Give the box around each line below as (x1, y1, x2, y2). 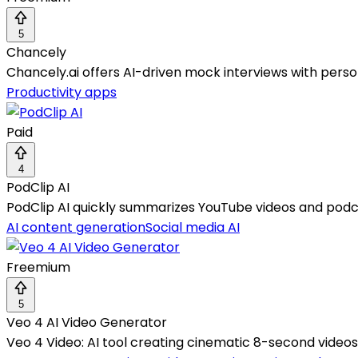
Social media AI (145, 218, 240, 237)
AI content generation (6, 218, 145, 237)
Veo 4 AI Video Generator (6, 313, 167, 332)
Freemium (6, 258, 70, 277)
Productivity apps (6, 83, 117, 102)
